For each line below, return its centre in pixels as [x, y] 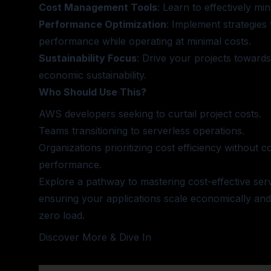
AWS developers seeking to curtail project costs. [150, 114]
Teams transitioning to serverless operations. [142, 131]
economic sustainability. [93, 75]
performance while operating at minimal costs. [145, 41]
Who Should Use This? [93, 92]
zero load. [62, 215]
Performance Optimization [103, 24]
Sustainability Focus [88, 58]
